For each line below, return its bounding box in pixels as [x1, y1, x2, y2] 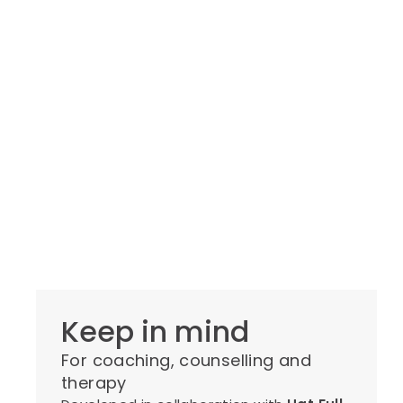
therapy [61, 371, 127, 394]
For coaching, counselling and [61, 348, 311, 372]
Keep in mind [61, 310, 249, 352]
